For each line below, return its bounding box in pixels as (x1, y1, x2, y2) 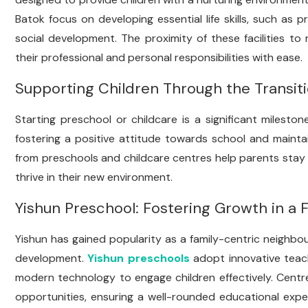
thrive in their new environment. (15, 170, 173, 184)
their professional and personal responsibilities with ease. (15, 50, 302, 65)
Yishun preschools (87, 251, 190, 265)
